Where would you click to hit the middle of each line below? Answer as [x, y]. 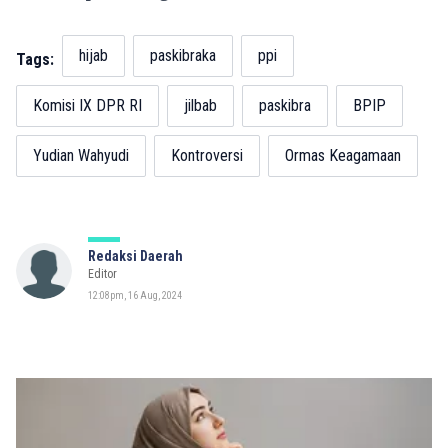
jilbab [200, 105]
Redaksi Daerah [135, 255]
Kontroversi [207, 155]
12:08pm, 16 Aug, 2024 [135, 295]
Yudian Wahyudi [81, 155]
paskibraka [183, 55]
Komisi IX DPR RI [87, 105]
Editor [102, 273]
